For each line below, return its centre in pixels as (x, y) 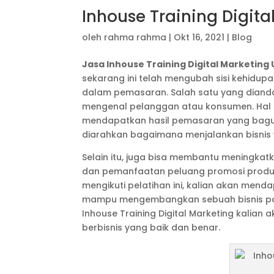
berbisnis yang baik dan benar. (151, 227)
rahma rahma (135, 37)
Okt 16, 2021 (199, 37)
